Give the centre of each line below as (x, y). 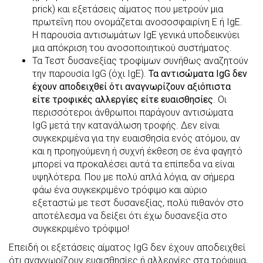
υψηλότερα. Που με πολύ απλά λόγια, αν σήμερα (133, 177)
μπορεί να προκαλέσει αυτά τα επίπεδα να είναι (134, 164)
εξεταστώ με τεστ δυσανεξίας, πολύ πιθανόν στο (138, 203)
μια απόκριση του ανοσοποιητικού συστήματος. (132, 48)
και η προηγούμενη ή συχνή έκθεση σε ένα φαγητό (137, 151)
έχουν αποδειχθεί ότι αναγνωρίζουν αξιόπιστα (131, 86)
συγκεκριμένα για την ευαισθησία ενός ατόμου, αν (136, 138)
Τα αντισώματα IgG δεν (198, 73)
